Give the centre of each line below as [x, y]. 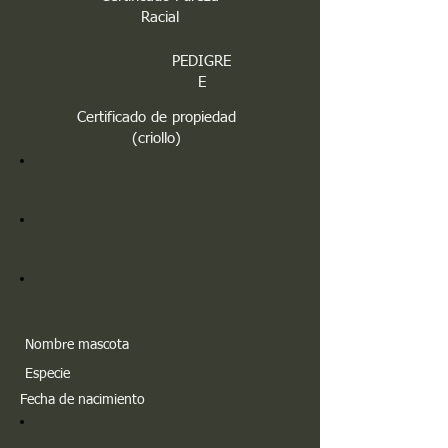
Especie [47, 374]
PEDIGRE [201, 61]
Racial [159, 17]
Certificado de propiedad [156, 117]
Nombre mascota [77, 345]
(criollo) [156, 138]
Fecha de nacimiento [82, 400]
